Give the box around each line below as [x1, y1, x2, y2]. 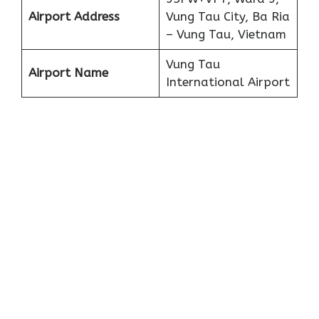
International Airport [165, 75, 290, 90]
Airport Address [28, 9, 120, 24]
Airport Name [28, 66, 108, 80]
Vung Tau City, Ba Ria [165, 9, 290, 24]
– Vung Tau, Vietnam [165, 27, 286, 42]
